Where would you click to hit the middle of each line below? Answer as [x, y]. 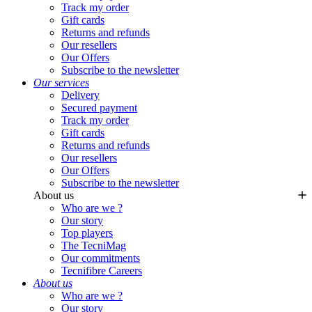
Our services [61, 83]
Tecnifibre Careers [102, 271]
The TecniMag [94, 246]
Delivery [80, 95]
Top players [87, 233]
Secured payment [99, 108]
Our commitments [101, 258]
